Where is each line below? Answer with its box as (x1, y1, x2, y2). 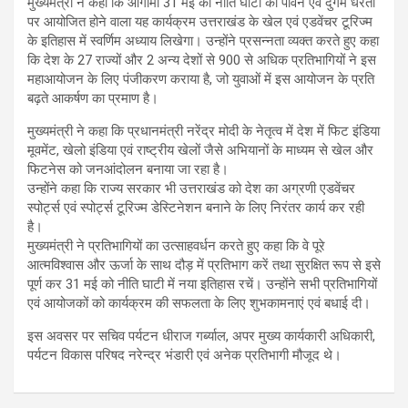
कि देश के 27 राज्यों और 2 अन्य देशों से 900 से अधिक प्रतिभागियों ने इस (27, 52, 376, 69)
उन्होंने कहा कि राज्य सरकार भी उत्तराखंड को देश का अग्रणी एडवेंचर (27, 180, 355, 198)
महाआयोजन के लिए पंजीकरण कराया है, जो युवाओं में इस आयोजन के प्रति (27, 71, 374, 88)
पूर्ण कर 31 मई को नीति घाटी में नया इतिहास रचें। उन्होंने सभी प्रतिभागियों (27, 276, 377, 293)
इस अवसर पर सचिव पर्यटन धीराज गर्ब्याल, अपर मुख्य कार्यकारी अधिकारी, (27, 328, 375, 345)
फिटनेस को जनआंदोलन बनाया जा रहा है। (27, 161, 229, 178)
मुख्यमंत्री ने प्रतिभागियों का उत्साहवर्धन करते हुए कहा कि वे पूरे (27, 238, 325, 255)
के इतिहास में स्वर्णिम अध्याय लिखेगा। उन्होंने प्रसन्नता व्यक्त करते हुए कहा (27, 33, 379, 50)
